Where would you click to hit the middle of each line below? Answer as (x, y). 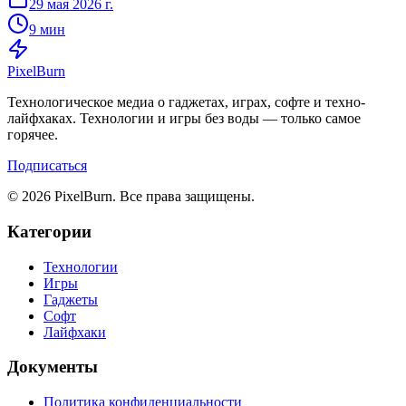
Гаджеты (71, 299)
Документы (53, 367)
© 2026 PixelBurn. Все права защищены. (131, 197)
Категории (49, 231)
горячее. (33, 135)
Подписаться (47, 166)
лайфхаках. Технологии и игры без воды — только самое (184, 119)
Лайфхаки (75, 332)
